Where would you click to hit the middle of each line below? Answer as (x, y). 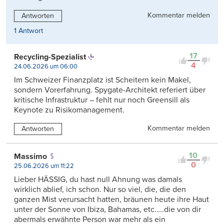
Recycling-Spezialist (50, 57)
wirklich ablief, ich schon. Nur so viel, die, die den (100, 189)
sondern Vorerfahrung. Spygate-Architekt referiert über (110, 90)
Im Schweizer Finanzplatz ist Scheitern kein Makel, (102, 80)
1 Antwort (28, 31)
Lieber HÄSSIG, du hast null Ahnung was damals (98, 179)
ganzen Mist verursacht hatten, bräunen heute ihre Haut (111, 199)
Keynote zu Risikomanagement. (69, 110)
